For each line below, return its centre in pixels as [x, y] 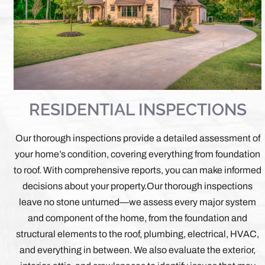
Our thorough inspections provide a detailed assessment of [138, 138]
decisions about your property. [85, 186]
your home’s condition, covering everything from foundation [138, 154]
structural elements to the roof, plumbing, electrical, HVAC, [138, 234]
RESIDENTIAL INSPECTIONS [138, 109]
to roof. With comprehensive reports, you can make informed [138, 170]
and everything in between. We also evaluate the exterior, [138, 250]
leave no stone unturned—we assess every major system [138, 202]
